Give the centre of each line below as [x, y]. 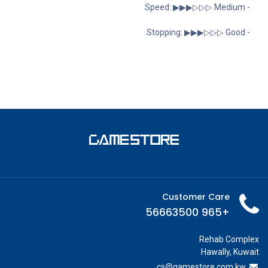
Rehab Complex [229, 239]
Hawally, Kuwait [230, 252]
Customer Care [196, 197]
